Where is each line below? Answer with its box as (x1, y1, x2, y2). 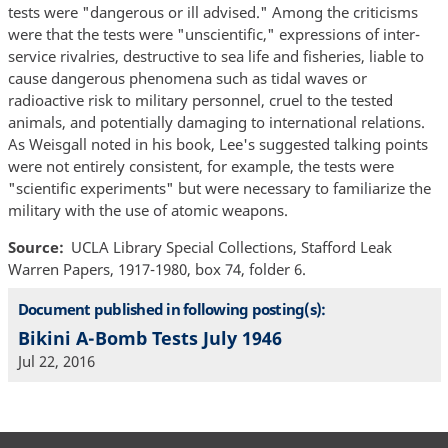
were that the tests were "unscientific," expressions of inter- (7, 24, 420, 45)
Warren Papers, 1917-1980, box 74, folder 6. (7, 259, 306, 280)
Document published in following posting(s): (17, 298, 326, 319)
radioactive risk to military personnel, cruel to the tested (7, 90, 393, 111)
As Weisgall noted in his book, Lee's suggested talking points (7, 134, 428, 155)
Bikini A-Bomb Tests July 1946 (17, 326, 282, 351)
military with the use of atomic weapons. (7, 200, 288, 221)
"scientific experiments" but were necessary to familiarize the (7, 178, 431, 199)
